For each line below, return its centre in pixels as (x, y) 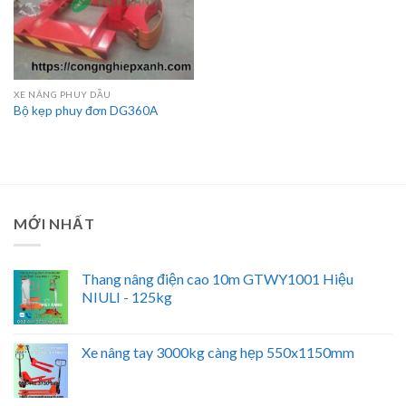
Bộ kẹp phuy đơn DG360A (85, 110)
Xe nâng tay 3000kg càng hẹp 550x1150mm (218, 353)
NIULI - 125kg (127, 297)
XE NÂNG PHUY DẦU (62, 95)
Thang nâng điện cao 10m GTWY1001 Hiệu (217, 279)
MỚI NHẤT (54, 223)
